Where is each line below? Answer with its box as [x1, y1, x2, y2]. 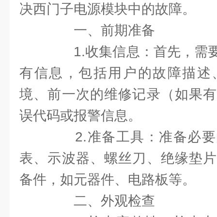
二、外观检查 [46, 193, 155, 208]
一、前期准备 [46, 23, 155, 38]
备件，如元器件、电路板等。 [19, 172, 196, 187]
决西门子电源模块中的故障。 [19, 1, 196, 16]
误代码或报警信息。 [19, 108, 141, 123]
